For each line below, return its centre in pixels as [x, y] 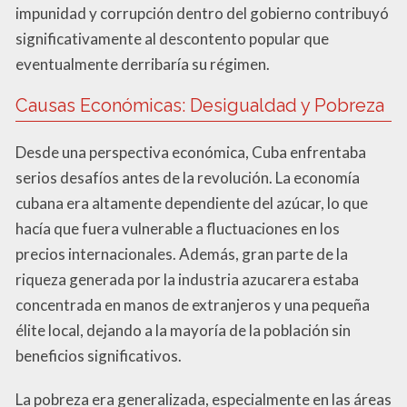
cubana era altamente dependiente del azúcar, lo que [192, 203]
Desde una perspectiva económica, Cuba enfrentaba [191, 152]
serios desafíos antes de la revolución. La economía [188, 177]
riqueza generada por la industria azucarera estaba [187, 279]
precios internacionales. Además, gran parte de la [182, 253]
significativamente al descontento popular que [172, 38]
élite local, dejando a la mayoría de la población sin [183, 330]
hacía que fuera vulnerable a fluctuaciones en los [178, 228]
